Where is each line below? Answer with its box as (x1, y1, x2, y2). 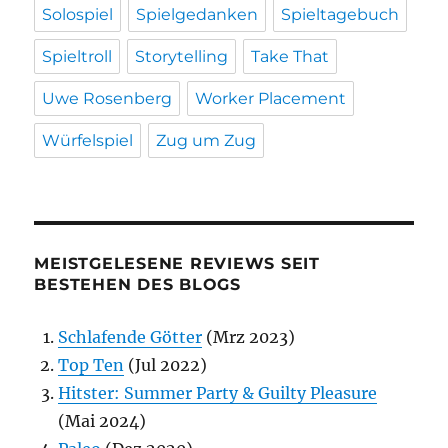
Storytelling (135, 47, 229, 67)
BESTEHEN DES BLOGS (34, 275, 241, 295)
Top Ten (58, 355, 125, 376)
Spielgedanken (136, 5, 259, 25)
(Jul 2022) (124, 355, 208, 376)
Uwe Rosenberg (42, 89, 173, 109)
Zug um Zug (156, 131, 257, 151)
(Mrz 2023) (202, 327, 296, 348)
